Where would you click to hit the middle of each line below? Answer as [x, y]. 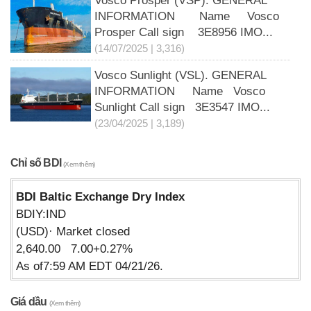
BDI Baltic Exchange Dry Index [100, 197]
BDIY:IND [41, 215]
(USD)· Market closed [73, 232]
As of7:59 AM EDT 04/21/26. [90, 267]
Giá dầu [30, 302]
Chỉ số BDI [37, 163]
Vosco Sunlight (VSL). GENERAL [180, 76]
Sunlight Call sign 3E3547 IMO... [182, 108]
